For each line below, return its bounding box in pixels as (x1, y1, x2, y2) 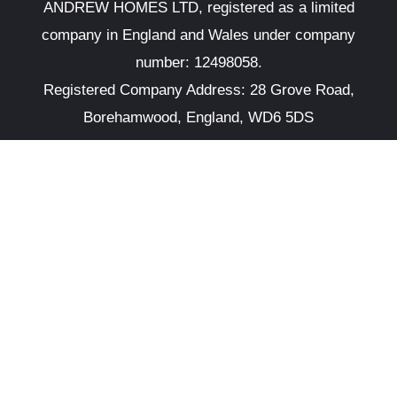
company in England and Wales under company (42, 26, 355, 43)
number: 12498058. (135, 53, 262, 71)
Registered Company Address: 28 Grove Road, (43, 81, 354, 98)
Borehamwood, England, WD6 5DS (83, 108, 314, 126)
